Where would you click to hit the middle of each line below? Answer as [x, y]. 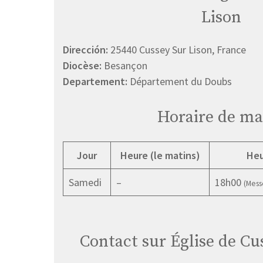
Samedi [85, 182]
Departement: [96, 81]
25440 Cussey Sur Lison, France [178, 49]
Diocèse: [83, 65]
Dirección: [87, 49]
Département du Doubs [181, 81]
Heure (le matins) [160, 155]
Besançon [126, 65]
